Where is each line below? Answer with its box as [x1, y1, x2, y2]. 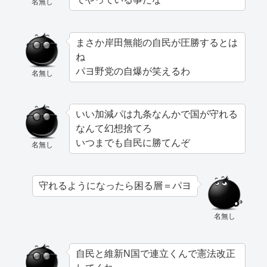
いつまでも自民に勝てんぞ [76, 137, 190, 148]
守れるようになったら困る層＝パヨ [39, 180, 191, 191]
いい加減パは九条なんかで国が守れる [76, 108, 238, 119]
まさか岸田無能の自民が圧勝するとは [76, 37, 238, 48]
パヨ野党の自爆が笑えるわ [76, 66, 190, 76]
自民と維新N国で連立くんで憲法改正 [76, 248, 235, 259]
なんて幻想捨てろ [76, 123, 152, 133]
